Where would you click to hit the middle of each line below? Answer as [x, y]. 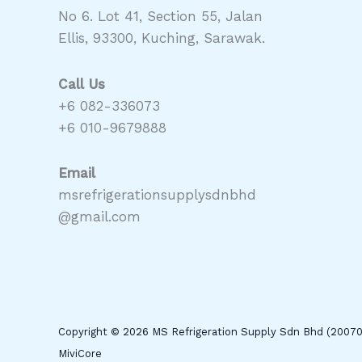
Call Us [82, 84]
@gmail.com [99, 217]
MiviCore [80, 354]
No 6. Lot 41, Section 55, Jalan [160, 16]
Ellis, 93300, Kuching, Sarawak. [162, 38]
